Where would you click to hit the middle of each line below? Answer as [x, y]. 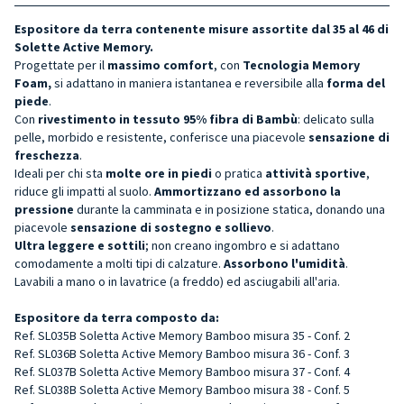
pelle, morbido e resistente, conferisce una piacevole [161, 137]
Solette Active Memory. [84, 46]
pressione [44, 209]
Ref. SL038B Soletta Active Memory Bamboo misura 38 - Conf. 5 [182, 389]
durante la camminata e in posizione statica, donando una [230, 209]
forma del [356, 83]
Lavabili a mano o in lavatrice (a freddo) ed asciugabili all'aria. [177, 281]
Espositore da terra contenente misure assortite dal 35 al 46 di [202, 28]
